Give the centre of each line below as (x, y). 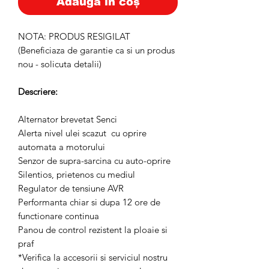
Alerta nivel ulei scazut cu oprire (82, 133)
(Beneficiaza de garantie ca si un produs (96, 50)
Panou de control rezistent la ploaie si (93, 230)
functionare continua (59, 216)
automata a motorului (62, 147)
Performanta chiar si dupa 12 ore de (89, 202)
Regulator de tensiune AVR (71, 188)
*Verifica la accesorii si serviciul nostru (93, 257)
